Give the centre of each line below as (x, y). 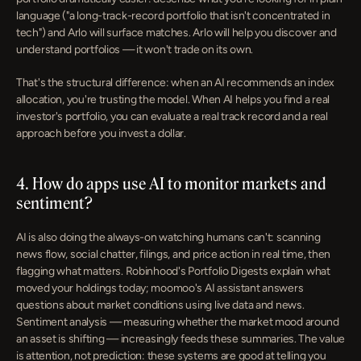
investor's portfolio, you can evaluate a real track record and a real (172, 116)
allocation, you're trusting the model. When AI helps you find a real (173, 100)
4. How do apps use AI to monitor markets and (171, 183)
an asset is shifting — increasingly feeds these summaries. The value (180, 339)
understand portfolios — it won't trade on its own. (135, 50)
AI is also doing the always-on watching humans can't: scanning (168, 237)
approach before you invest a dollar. (101, 133)
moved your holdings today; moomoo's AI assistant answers (160, 288)
